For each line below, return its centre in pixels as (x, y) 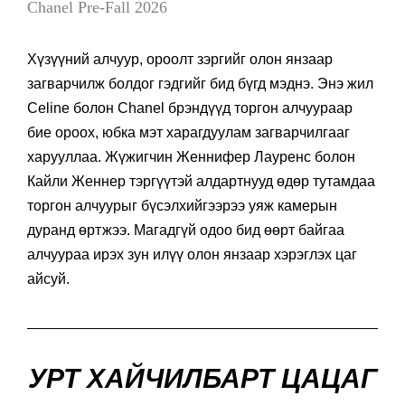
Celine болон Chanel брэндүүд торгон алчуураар (190, 108)
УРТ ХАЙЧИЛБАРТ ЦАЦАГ (202, 379)
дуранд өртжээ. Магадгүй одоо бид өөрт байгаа (186, 231)
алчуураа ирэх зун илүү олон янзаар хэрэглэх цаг (192, 255)
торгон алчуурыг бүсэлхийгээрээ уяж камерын (182, 206)
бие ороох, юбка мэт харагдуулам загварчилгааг (188, 133)
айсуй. (48, 279)
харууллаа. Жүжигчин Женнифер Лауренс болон (191, 157)
